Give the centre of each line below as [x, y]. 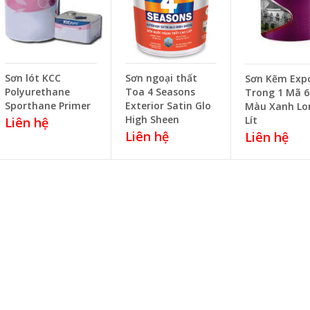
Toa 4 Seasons [160, 91]
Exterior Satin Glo [168, 105]
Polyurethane [38, 91]
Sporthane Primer [48, 105]
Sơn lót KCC [33, 77]
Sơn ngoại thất [161, 77]
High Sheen [152, 119]
